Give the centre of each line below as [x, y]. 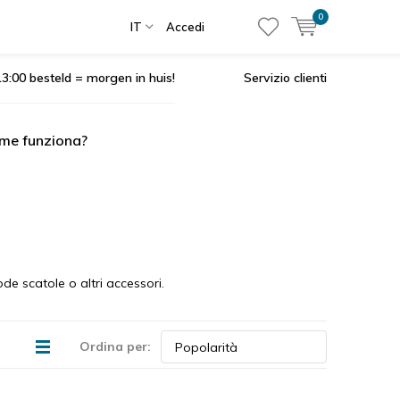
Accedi [185, 27]
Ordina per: [115, 346]
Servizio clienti [285, 78]
